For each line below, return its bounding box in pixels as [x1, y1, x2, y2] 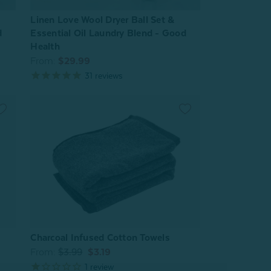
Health [30, 41, 60, 52]
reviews [93, 70, 123, 80]
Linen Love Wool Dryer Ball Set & [30, 14, 175, 25]
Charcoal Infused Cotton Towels [30, 232, 170, 244]
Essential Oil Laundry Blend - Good [30, 27, 186, 39]
